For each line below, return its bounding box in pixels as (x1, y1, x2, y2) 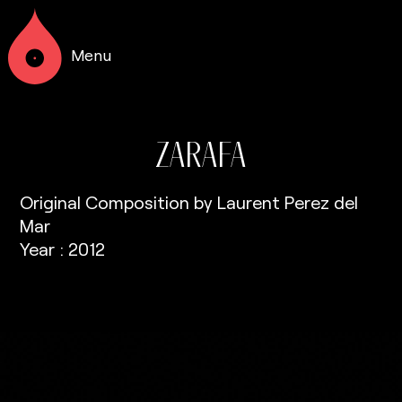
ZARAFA (154, 132, 247, 177)
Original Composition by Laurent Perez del (20, 191, 359, 213)
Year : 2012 (20, 238, 106, 259)
